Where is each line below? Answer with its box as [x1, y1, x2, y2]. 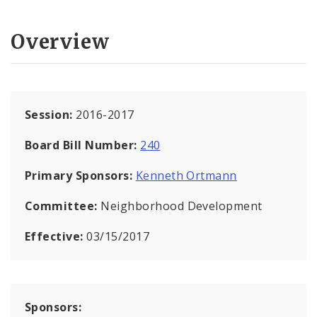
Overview [11, 28, 110, 54]
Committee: [25, 197, 101, 214]
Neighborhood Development [100, 197, 263, 214]
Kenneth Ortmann [135, 167, 237, 183]
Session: [25, 106, 76, 122]
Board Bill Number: [25, 137, 141, 153]
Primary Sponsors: [25, 167, 133, 183]
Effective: [25, 228, 87, 244]
